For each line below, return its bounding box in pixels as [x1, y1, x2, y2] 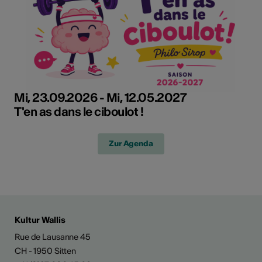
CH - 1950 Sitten [15, 245, 77, 256]
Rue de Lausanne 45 [15, 231, 91, 242]
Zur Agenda [109, 138, 153, 149]
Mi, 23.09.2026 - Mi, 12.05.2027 [14, 89, 187, 105]
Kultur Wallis [15, 214, 65, 225]
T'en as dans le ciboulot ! [14, 104, 144, 119]
